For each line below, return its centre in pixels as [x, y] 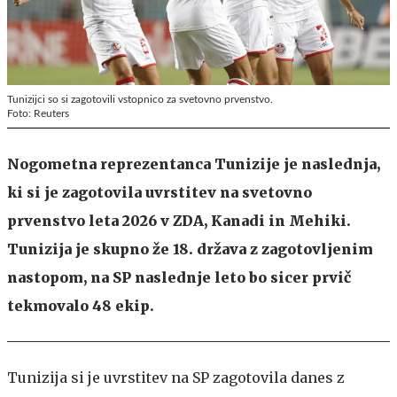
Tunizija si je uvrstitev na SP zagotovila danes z [176, 377]
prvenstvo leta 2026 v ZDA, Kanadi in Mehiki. [179, 220]
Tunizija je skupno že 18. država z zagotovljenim [190, 249]
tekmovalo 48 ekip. [81, 305]
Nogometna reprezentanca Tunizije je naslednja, [194, 163]
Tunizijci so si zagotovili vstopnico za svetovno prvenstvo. [140, 99]
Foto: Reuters [38, 113]
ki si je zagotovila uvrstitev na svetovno [160, 192]
